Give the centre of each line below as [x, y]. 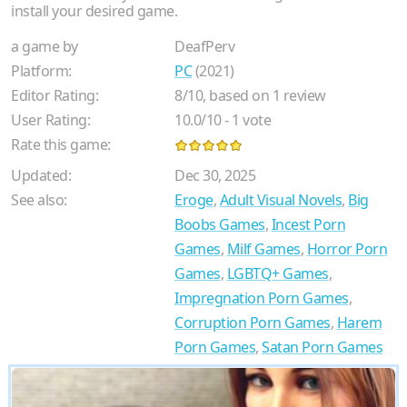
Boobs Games [220, 224]
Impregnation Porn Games [262, 298]
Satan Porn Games [322, 347]
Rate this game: [61, 144]
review [303, 95]
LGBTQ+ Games [278, 273]
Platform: [41, 70]
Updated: [41, 175]
